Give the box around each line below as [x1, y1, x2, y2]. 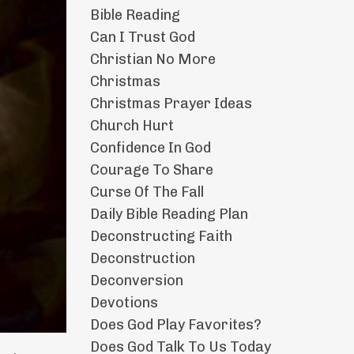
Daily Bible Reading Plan [89, 205, 248, 224]
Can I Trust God [89, 28, 195, 47]
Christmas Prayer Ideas [89, 95, 252, 113]
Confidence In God [89, 139, 211, 157]
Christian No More [89, 51, 216, 69]
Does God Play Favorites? [89, 316, 262, 334]
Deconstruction [89, 250, 195, 268]
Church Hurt [89, 117, 174, 135]
